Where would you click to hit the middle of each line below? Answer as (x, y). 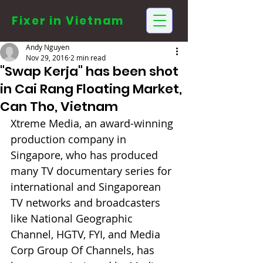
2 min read (88, 58)
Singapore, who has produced (86, 155)
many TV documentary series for (92, 171)
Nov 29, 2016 (47, 58)
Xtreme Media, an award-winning (93, 123)
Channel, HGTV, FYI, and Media (87, 234)
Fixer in (37, 21)
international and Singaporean (87, 187)
